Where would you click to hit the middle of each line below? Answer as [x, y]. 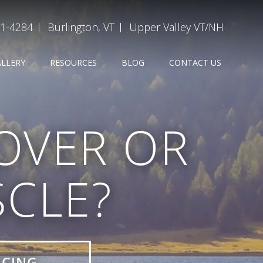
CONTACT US [195, 63]
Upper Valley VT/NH [176, 27]
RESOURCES [73, 63]
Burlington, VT [81, 27]
